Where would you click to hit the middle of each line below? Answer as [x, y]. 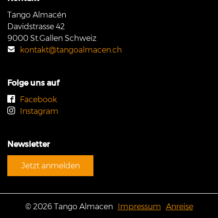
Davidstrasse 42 [36, 27]
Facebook [38, 100]
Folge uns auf [33, 83]
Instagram [39, 111]
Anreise [179, 207]
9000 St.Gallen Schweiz [52, 38]
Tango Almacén [37, 15]
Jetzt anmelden [50, 165]
